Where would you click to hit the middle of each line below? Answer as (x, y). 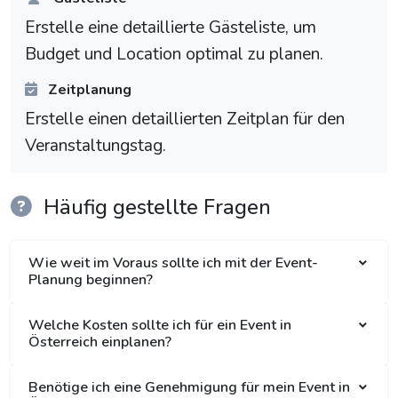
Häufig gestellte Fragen (155, 207)
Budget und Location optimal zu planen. (174, 55)
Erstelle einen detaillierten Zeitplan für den (185, 119)
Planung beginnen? (91, 280)
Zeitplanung (88, 90)
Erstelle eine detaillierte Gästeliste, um (171, 28)
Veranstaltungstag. (96, 146)
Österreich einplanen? (100, 342)
